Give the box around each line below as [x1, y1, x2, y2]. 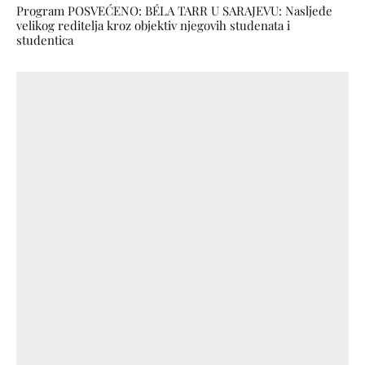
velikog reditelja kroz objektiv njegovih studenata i [16, 16, 290, 33]
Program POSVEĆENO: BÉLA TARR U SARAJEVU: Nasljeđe [16, 2, 332, 19]
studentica [16, 31, 73, 48]
